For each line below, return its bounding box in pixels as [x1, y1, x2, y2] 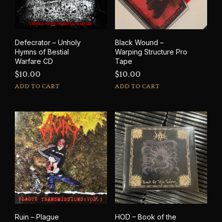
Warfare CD [15, 56, 53, 65]
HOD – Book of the [114, 212, 176, 221]
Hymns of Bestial [15, 47, 69, 56]
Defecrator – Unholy [15, 38, 81, 47]
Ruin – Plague [15, 212, 59, 221]
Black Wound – [114, 38, 164, 47]
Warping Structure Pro [114, 47, 187, 56]
